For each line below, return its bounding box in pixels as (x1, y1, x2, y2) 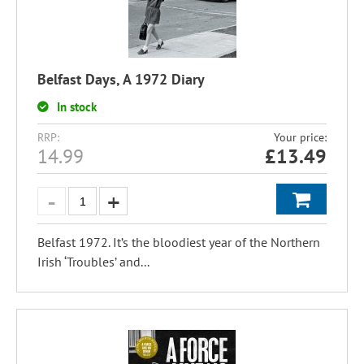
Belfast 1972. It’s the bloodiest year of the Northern (37, 234, 320, 250)
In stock (57, 99, 97, 115)
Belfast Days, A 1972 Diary (37, 70, 205, 89)
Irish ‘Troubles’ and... (37, 253, 149, 270)
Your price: (274, 130, 327, 145)
